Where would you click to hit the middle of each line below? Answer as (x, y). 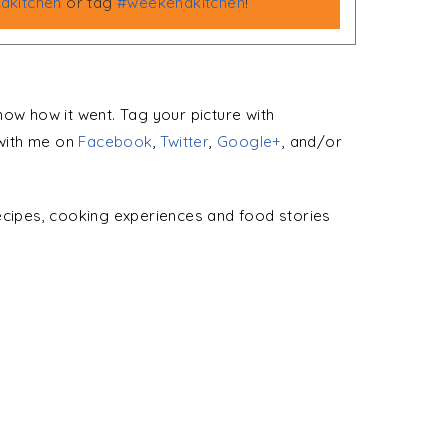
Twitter (185, 142)
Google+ (249, 142)
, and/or (312, 142)
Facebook (115, 142)
